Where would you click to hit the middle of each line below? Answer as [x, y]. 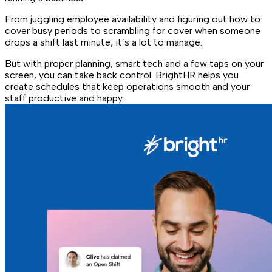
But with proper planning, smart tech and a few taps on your [134, 63]
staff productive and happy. [64, 98]
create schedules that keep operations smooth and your [127, 86]
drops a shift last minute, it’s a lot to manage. [104, 42]
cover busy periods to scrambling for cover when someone [133, 30]
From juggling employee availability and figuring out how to [133, 19]
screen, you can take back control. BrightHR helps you [122, 75]
